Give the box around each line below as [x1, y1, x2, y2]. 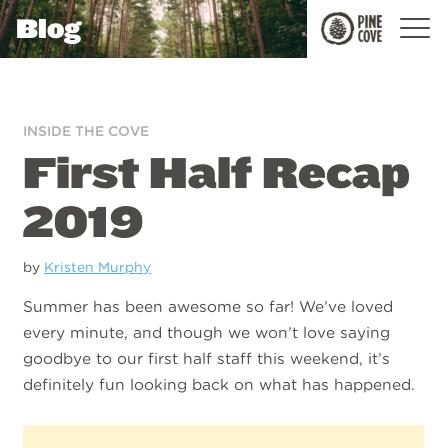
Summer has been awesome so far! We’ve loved [23, 297, 394, 317]
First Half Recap [23, 145, 411, 200]
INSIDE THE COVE [23, 122, 150, 139]
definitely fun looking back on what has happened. [23, 375, 416, 395]
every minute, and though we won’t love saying [23, 323, 391, 343]
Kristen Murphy [44, 258, 152, 275]
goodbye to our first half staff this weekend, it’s [23, 349, 391, 369]
